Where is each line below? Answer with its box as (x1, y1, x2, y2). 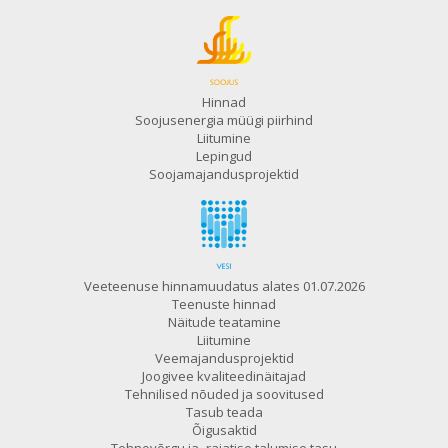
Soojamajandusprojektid (149, 165, 299, 184)
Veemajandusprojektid (154, 349, 294, 368)
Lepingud (196, 147, 252, 166)
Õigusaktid (191, 421, 257, 440)
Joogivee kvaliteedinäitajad (142, 367, 306, 386)
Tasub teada (185, 403, 263, 422)
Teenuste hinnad (172, 295, 276, 314)
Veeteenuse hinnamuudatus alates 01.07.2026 (83, 277, 365, 296)
